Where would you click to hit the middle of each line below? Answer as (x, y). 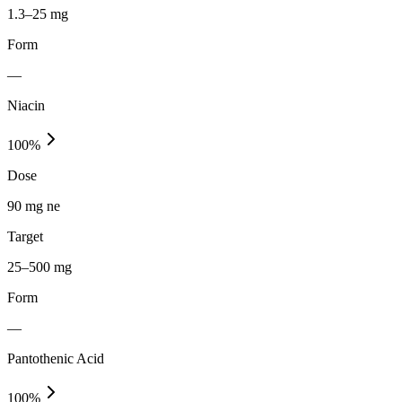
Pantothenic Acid (56, 358)
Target (25, 236)
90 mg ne (34, 205)
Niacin (26, 105)
